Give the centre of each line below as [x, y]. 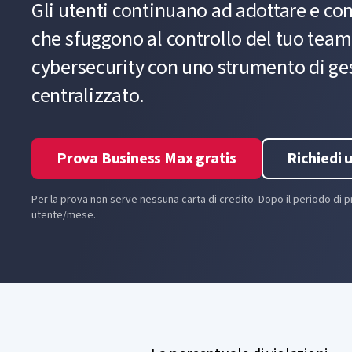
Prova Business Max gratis [147, 159]
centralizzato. [88, 95]
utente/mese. [64, 215]
